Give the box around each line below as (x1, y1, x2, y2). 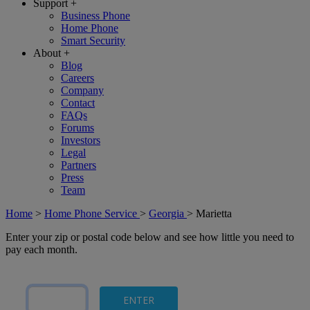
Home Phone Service (44, 208, 140, 219)
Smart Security (61, 35, 125, 46)
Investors (61, 134, 100, 146)
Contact (61, 97, 95, 109)
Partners (61, 159, 96, 171)
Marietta (196, 208, 232, 219)
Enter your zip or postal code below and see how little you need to (6, 231, 294, 243)
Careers (61, 72, 94, 84)
